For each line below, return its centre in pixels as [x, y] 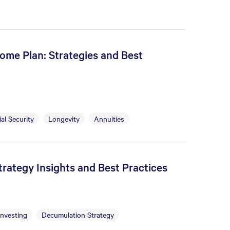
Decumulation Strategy [78, 215]
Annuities [109, 119]
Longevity [64, 119]
